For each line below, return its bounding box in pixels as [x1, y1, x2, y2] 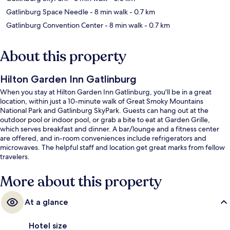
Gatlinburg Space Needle [6, 7, 88, 17]
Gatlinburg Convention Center [6, 21, 103, 30]
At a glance [25, 197, 68, 207]
